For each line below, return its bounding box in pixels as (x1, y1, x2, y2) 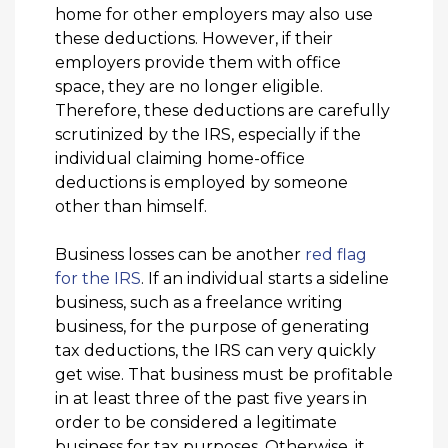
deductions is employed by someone (55, 172, 348, 192)
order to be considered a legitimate (55, 412, 337, 432)
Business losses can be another (55, 244, 305, 264)
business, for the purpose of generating (55, 316, 370, 336)
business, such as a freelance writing (55, 292, 343, 312)
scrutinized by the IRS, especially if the (55, 124, 361, 144)
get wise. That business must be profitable (55, 364, 393, 384)
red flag (305, 244, 367, 264)
